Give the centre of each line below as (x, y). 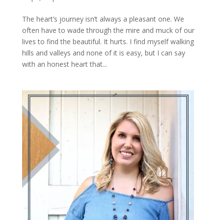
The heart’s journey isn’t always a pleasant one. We (103, 19)
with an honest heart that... (64, 64)
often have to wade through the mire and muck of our (108, 30)
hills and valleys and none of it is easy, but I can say (103, 53)
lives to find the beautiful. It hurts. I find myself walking (108, 41)
